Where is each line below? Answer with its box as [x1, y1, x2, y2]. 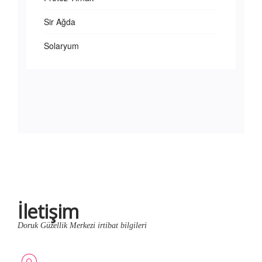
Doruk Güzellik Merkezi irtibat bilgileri [18, 221, 147, 230]
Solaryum [44, 40, 79, 51]
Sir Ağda [44, 16, 75, 27]
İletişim [18, 199, 79, 224]
